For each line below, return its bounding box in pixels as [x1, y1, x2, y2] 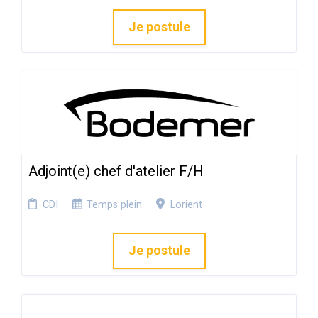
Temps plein [87, 199, 142, 211]
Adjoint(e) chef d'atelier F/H [28, 163, 204, 180]
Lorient [170, 199, 202, 211]
